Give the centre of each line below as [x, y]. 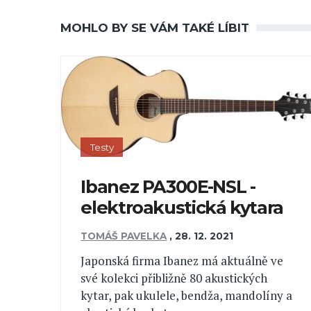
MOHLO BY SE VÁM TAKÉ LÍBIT [155, 27]
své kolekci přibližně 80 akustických [174, 278]
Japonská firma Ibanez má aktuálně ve [182, 261]
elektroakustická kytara [182, 208]
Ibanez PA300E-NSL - [168, 187]
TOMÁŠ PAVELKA [124, 236]
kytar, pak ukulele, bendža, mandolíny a [187, 295]
